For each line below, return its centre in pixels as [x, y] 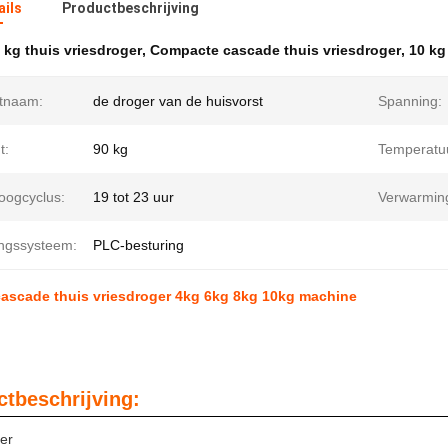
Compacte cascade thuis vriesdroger [275, 50]
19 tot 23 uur [133, 197]
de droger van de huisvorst [178, 101]
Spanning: [410, 101]
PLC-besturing [138, 245]
